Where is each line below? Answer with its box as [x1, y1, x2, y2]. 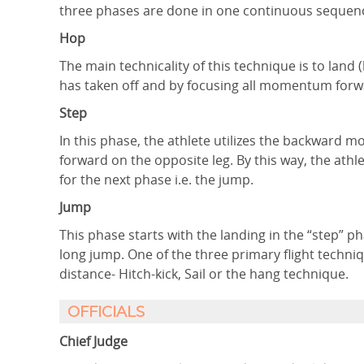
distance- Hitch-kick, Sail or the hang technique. [59, 265, 349, 283]
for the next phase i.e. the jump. [59, 171, 263, 188]
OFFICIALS [67, 305, 145, 320]
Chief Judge [59, 332, 128, 350]
